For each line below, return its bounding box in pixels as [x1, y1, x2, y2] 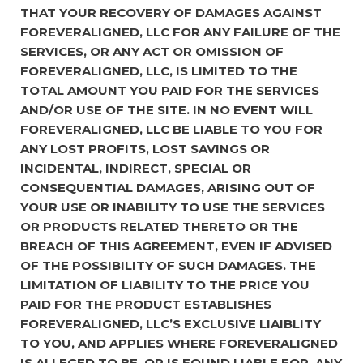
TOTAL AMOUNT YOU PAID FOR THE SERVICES [20, 82, 319, 98]
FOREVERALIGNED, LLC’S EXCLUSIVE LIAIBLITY [20, 315, 321, 331]
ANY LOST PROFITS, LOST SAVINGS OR [20, 140, 270, 156]
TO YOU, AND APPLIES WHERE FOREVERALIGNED [20, 335, 338, 351]
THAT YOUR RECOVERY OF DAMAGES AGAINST [20, 4, 322, 20]
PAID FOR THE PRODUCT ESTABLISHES [20, 296, 271, 312]
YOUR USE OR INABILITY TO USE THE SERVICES [20, 199, 325, 215]
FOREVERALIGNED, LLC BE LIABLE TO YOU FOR [20, 121, 322, 137]
